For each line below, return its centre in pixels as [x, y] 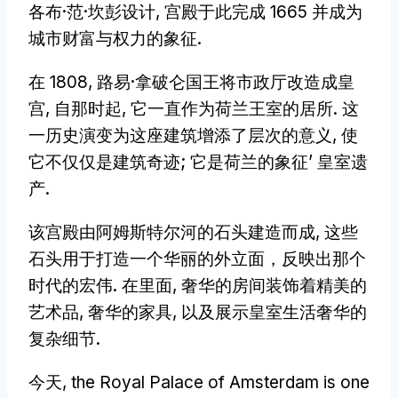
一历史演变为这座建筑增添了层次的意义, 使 [193, 135]
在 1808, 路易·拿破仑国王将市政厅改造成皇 [191, 82]
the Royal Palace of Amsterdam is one [220, 382]
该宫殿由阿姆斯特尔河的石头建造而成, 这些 [193, 232]
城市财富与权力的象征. [115, 38]
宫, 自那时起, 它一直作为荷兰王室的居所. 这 [194, 108]
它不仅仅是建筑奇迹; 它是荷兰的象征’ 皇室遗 [198, 162]
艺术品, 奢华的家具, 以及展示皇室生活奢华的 [198, 312]
